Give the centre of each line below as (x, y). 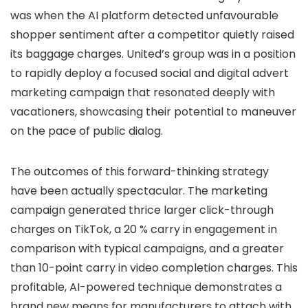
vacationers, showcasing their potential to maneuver (153, 112)
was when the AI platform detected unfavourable (144, 15)
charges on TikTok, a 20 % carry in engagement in (144, 229)
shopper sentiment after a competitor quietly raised (152, 35)
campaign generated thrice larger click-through (142, 210)
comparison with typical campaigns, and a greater (147, 249)
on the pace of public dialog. (87, 131)
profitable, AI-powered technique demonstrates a (146, 287)
